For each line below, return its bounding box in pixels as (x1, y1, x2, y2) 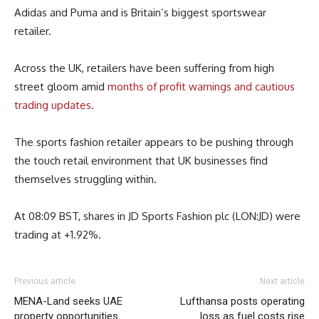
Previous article (14, 276, 75, 286)
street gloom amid (14, 79, 108, 93)
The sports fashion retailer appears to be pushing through (14, 135, 293, 149)
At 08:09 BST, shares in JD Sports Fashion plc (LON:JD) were (14, 209, 300, 223)
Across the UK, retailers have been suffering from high (14, 61, 274, 75)
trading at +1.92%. (14, 227, 101, 241)
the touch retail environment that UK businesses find (14, 153, 268, 167)
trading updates (14, 98, 91, 112)
